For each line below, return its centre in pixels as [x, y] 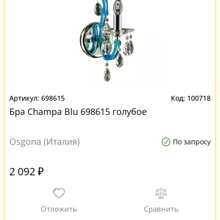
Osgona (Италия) [44, 141]
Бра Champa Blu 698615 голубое [78, 111]
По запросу [192, 142]
